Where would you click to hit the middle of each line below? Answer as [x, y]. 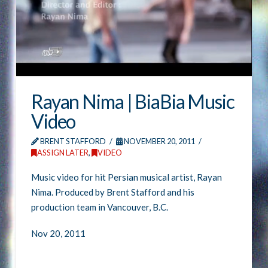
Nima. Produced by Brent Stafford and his [112, 192]
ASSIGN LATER [63, 152]
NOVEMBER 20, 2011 [159, 141]
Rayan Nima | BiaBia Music [133, 101]
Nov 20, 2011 [58, 234]
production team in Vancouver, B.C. [99, 207]
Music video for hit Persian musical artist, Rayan [126, 177]
